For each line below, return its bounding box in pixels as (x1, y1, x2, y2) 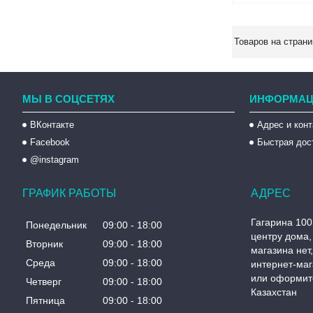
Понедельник (26, 219, 87, 231)
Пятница (26, 295, 65, 307)
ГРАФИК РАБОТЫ (22, 187, 116, 199)
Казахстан (251, 286, 298, 298)
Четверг (26, 276, 61, 288)
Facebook (30, 137, 71, 147)
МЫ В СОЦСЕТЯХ (22, 93, 115, 105)
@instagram (30, 154, 80, 165)
